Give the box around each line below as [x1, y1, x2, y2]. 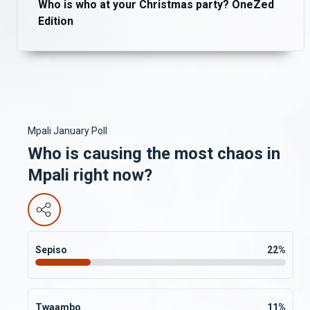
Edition [38, 14, 73, 28]
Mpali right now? [28, 165, 152, 185]
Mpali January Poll [28, 125, 107, 136]
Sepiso [35, 244, 67, 255]
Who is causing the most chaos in [28, 143, 280, 163]
